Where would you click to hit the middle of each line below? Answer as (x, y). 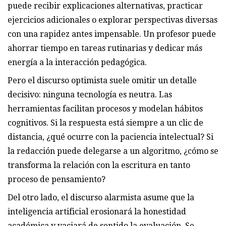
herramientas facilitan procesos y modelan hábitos (105, 108)
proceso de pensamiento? (56, 179)
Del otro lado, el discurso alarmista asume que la (101, 197)
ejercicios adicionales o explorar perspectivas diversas (112, 20)
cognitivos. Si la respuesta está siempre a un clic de (105, 123)
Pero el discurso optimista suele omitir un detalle (102, 80)
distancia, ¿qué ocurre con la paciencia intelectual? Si (110, 137)
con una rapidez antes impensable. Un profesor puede (112, 34)
